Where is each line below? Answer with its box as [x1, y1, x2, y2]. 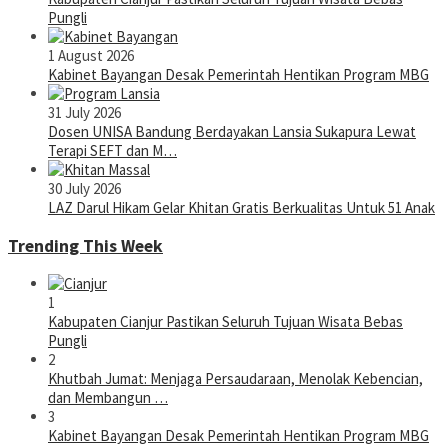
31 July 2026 [48, 103, 121, 123]
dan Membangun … [48, 388, 168, 408]
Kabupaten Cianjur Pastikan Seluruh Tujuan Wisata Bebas [48, 312, 403, 332]
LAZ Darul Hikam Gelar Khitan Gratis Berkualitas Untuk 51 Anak [48, 198, 435, 218]
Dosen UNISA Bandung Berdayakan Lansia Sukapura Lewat [48, 122, 416, 142]
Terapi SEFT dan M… [48, 141, 177, 161]
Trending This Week [8, 234, 163, 257]
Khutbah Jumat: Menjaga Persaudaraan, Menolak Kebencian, [48, 369, 423, 389]
